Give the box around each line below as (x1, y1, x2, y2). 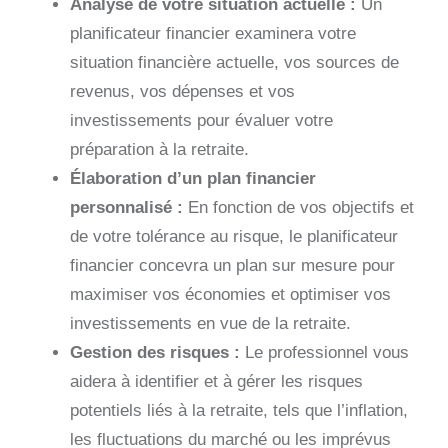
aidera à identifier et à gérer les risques (70, 371, 363, 391)
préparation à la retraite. (70, 139, 249, 159)
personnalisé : (70, 197, 183, 217)
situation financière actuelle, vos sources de (70, 52, 399, 72)
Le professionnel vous (240, 342, 409, 362)
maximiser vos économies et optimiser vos (70, 284, 391, 304)
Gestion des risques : (70, 342, 240, 362)
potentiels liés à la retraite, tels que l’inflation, (70, 400, 408, 420)
